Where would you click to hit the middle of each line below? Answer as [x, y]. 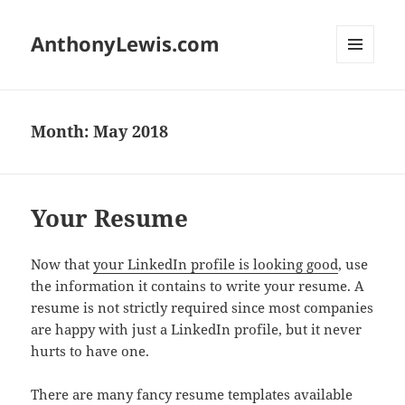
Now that [62, 264]
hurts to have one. [90, 351]
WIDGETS [362, 101]
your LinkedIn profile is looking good [216, 264]
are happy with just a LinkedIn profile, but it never [197, 330]
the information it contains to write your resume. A [198, 286]
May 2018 [131, 132]
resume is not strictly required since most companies [202, 308]
